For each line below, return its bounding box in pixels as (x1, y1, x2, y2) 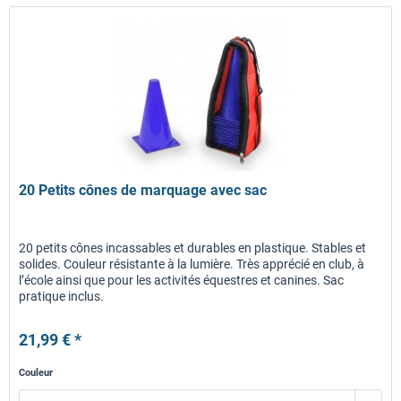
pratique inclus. (19, 288, 105, 303)
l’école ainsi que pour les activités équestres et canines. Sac (19, 272, 345, 287)
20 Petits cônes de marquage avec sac (19, 181, 268, 199)
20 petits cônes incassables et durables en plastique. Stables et (19, 240, 367, 255)
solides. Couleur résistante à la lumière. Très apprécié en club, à (19, 256, 365, 271)
